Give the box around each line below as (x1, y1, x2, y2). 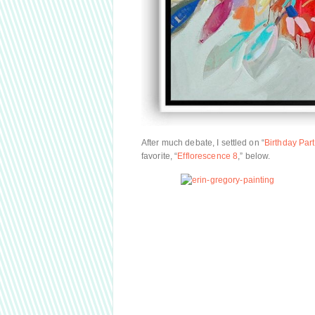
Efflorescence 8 (177, 151, 238, 161)
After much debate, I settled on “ (141, 138, 264, 148)
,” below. (238, 151, 271, 161)
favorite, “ (141, 151, 178, 161)
